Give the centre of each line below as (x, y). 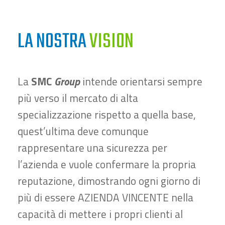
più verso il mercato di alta (78, 98)
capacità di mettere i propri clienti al (100, 214)
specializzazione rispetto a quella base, (107, 115)
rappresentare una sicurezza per (92, 148)
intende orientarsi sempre (141, 82)
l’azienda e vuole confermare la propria (107, 164)
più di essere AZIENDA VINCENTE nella (105, 198)
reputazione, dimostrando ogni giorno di (109, 181)
